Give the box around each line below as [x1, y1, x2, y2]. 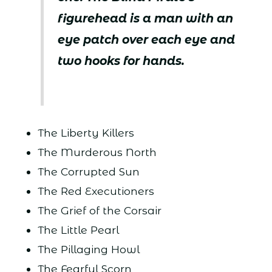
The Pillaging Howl [37, 242, 140, 256]
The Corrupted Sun [37, 165, 140, 178]
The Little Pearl [37, 223, 119, 236]
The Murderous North [37, 145, 157, 158]
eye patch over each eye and [58, 33, 236, 47]
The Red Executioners [37, 184, 154, 197]
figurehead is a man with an [58, 12, 234, 26]
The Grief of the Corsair [37, 203, 161, 217]
